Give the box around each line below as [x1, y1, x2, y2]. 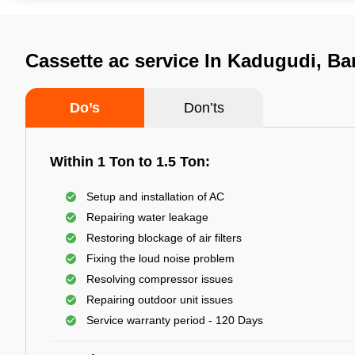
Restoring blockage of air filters [86, 231, 242, 244]
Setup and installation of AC [86, 190, 224, 203]
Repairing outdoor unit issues [86, 293, 233, 306]
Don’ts [183, 100, 224, 116]
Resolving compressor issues [86, 273, 233, 285]
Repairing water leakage [86, 211, 208, 223]
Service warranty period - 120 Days [86, 314, 263, 326]
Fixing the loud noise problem [86, 252, 235, 265]
